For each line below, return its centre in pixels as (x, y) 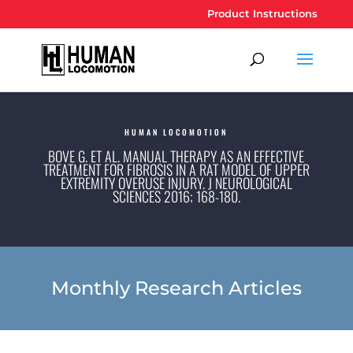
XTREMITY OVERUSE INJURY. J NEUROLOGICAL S (176, 182)
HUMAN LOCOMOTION (176, 132)
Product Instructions (263, 13)
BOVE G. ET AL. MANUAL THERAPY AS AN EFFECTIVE (176, 156)
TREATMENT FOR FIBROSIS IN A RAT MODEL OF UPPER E (176, 169)
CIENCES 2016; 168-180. (175, 196)
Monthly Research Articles (176, 288)
